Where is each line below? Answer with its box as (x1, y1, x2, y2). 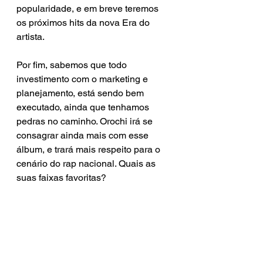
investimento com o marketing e (16, 73, 150, 85)
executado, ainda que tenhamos (16, 101, 151, 113)
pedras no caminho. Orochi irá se (16, 115, 155, 127)
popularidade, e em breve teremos (16, 2, 161, 14)
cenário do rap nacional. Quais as (16, 157, 158, 169)
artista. (16, 31, 46, 42)
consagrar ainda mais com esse (16, 129, 151, 141)
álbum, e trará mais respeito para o (16, 143, 163, 155)
